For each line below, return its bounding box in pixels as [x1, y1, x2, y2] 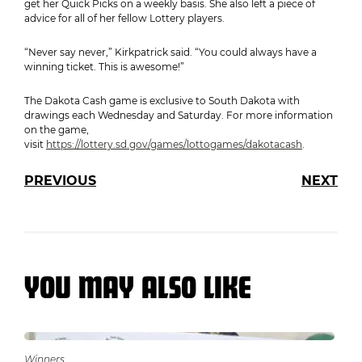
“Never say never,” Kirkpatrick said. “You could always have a [24, 46, 317, 58]
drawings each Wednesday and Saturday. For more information [24, 109, 333, 121]
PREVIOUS [24, 173, 96, 188]
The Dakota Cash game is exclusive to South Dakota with [24, 95, 300, 107]
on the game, [24, 124, 89, 136]
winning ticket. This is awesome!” [24, 61, 184, 73]
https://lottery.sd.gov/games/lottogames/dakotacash [46, 138, 302, 150]
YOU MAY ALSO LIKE [24, 276, 251, 305]
